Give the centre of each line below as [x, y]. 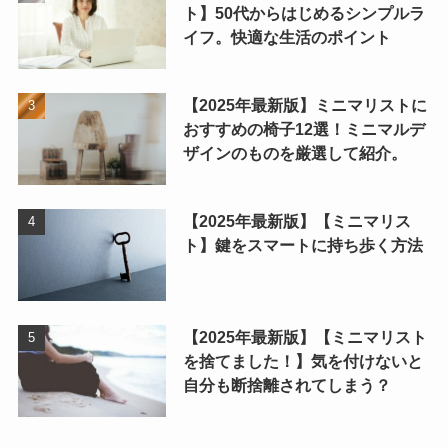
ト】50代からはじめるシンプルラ [303, 13]
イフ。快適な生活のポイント [286, 37]
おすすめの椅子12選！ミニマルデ [303, 129]
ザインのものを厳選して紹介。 [294, 153]
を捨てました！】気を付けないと [302, 361]
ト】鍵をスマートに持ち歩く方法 [302, 245]
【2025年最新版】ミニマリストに [304, 105]
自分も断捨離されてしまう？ [286, 385]
